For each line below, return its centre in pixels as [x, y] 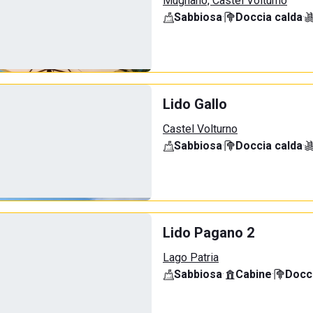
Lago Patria [191, 257]
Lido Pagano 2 [209, 233]
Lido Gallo [195, 104]
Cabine [254, 274]
